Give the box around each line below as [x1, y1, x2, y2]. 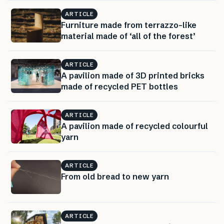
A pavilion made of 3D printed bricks [61, 70, 204, 80]
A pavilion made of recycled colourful [61, 120, 208, 131]
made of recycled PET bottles [61, 81, 178, 91]
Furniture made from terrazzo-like [61, 19, 196, 30]
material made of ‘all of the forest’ [61, 30, 195, 41]
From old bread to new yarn [61, 171, 169, 181]
